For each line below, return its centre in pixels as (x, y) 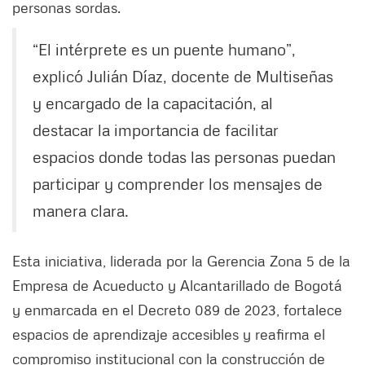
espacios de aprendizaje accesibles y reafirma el (169, 334)
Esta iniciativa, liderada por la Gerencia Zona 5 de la (181, 261)
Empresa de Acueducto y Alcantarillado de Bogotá (177, 286)
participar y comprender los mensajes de (178, 184)
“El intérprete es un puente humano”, (164, 49)
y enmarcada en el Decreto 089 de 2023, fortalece (177, 310)
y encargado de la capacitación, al (153, 103)
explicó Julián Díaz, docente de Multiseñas (183, 76)
